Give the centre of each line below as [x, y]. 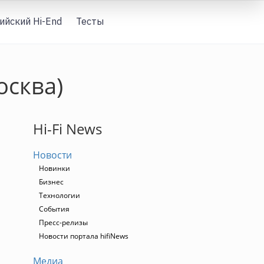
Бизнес [51, 182]
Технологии [60, 195]
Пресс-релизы [63, 222]
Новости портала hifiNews [84, 236]
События [54, 209]
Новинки [55, 168]
